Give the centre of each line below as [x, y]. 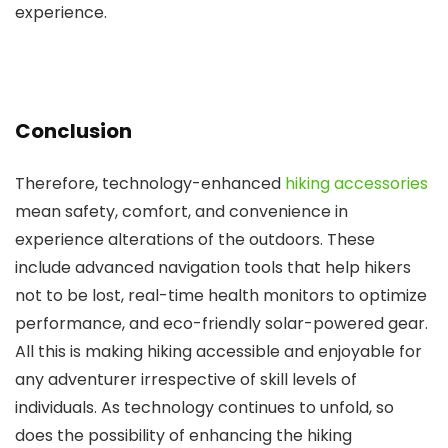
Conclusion [73, 131]
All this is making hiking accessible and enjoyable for [218, 351]
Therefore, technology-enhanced [150, 183]
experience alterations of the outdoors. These [195, 239]
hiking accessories [356, 183]
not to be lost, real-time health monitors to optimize [221, 295]
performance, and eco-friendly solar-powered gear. [221, 323]
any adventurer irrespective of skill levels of [186, 379]
